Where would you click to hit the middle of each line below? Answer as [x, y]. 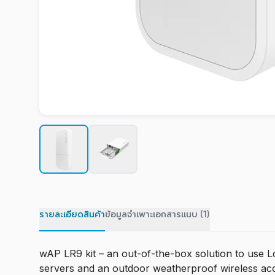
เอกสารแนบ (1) [181, 214]
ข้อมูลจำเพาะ [129, 214]
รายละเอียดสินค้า [72, 214]
